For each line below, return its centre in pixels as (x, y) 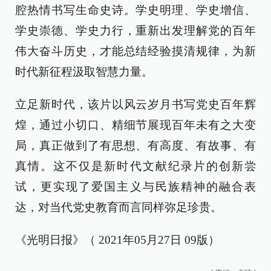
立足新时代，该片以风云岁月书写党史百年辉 (135, 104)
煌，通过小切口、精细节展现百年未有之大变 (135, 125)
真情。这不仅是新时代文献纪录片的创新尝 (135, 166)
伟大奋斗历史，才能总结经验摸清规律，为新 (135, 51)
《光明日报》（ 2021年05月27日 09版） (117, 240)
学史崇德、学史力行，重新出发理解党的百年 (135, 31)
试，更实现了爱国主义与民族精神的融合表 (135, 187)
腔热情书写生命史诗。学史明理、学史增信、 (135, 10)
